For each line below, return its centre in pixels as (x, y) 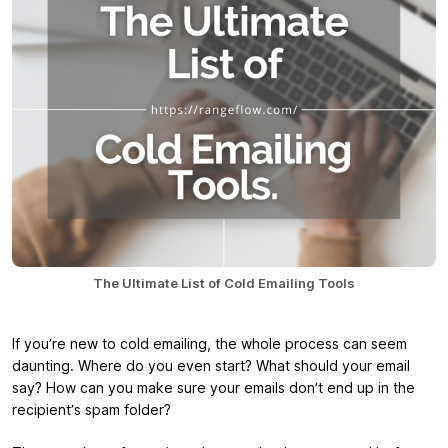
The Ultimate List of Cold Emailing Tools (224, 283)
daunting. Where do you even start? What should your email (211, 366)
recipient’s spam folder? (91, 410)
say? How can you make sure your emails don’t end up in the (213, 388)
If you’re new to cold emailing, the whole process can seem (209, 344)
